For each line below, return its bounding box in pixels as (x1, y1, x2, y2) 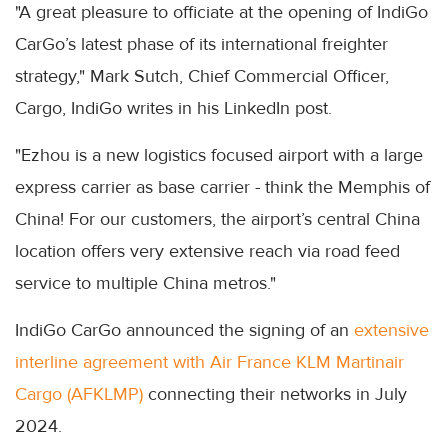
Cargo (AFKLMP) (15, 382, 148, 405)
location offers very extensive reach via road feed (15, 239, 400, 262)
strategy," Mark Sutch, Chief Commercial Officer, (15, 64, 389, 87)
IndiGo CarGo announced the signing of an (15, 318, 354, 341)
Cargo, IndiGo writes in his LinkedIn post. (15, 96, 332, 119)
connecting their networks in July (148, 382, 407, 405)
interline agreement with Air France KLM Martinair (15, 350, 404, 373)
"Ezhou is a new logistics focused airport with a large (15, 143, 423, 166)
